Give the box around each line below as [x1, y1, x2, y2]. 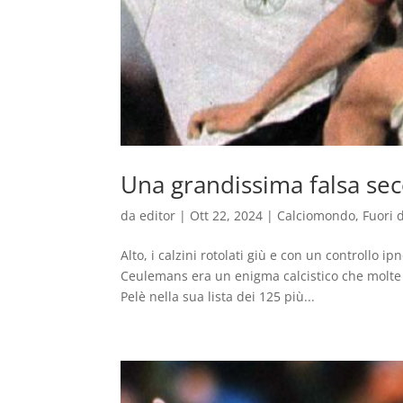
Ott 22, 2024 [190, 207, 264, 225]
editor [139, 207, 176, 225]
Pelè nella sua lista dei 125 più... [121, 288, 316, 306]
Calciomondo [277, 207, 356, 225]
